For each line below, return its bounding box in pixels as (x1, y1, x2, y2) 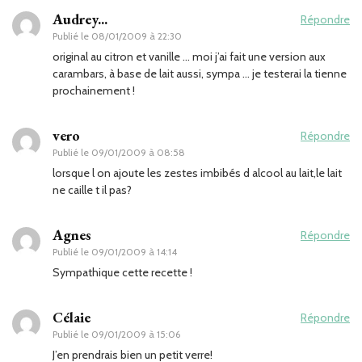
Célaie (53, 307, 90, 326)
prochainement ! (53, 82, 135, 98)
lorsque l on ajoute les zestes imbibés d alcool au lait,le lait (53, 165, 342, 180)
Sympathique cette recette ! (53, 264, 192, 280)
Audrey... (53, 9, 107, 28)
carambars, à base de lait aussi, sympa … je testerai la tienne (53, 65, 347, 81)
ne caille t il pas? (53, 182, 132, 197)
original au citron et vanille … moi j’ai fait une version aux (53, 48, 326, 64)
